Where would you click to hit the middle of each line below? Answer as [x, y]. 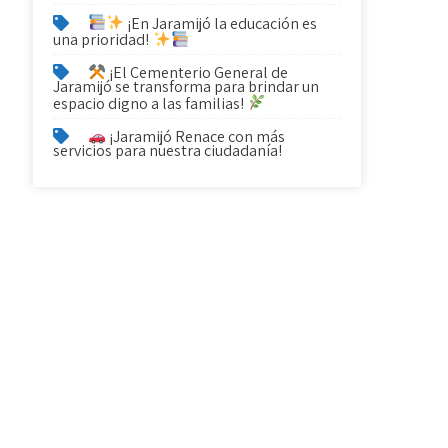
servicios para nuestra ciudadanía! [168, 151]
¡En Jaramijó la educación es [220, 23]
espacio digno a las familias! [150, 103]
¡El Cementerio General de [196, 73]
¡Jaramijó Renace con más [195, 137]
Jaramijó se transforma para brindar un [186, 87]
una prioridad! [103, 40]
